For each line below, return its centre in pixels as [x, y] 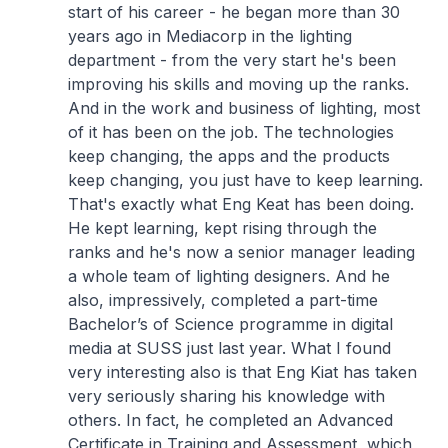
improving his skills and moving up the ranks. [238, 84]
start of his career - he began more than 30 [234, 12]
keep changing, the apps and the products [229, 156]
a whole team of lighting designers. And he [229, 276]
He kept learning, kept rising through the [222, 228]
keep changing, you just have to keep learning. [245, 180]
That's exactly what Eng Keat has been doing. [241, 204]
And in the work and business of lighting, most [244, 108]
